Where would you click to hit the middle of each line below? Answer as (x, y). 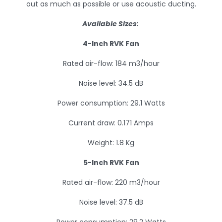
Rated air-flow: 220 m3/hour (111, 182)
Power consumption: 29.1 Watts (111, 103)
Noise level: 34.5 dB (111, 83)
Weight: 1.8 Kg (111, 143)
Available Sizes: (111, 24)
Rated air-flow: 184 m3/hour (111, 63)
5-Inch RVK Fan (111, 163)
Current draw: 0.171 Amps (111, 123)
